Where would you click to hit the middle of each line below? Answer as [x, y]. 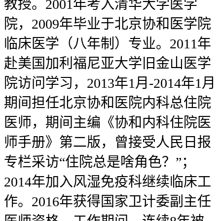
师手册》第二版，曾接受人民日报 [108, 143]
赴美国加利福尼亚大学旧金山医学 [108, 64]
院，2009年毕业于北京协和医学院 [108, 24]
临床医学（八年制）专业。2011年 [108, 44]
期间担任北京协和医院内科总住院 [108, 103]
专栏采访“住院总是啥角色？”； [100, 162]
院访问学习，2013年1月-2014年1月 [110, 83]
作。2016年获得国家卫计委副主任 [108, 202]
